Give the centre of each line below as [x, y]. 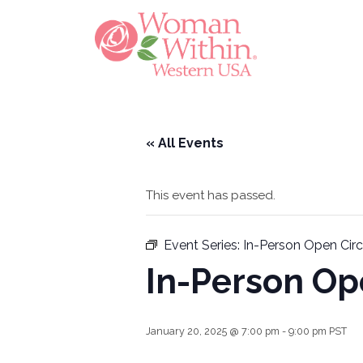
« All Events [185, 143]
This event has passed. [211, 196]
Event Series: [203, 246]
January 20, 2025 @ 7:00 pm [213, 331]
